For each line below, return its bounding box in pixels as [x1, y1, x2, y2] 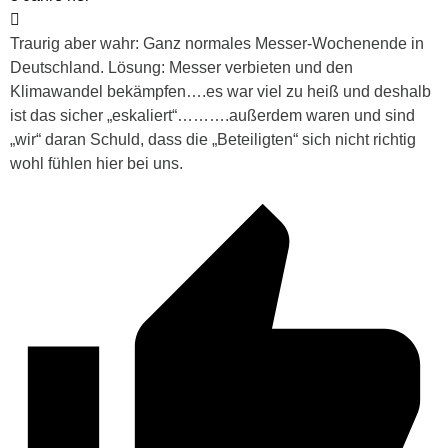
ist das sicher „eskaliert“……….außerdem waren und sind [10, 107, 415, 125]
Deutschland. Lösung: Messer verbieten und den [10, 59, 353, 77]
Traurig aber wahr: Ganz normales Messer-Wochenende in [10, 35, 424, 53]
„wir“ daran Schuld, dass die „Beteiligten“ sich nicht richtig [10, 131, 416, 149]
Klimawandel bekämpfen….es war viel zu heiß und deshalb [10, 83, 431, 101]
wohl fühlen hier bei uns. [10, 155, 183, 173]
